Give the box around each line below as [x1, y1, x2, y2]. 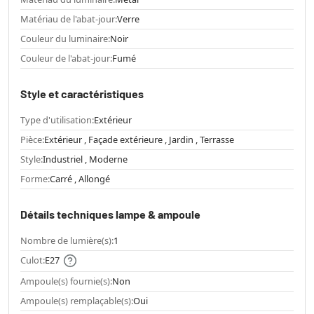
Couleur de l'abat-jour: [20, 52, 112, 65]
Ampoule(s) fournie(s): [20, 274, 112, 287]
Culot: [20, 254, 45, 267]
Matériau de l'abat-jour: [20, 13, 117, 26]
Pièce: [20, 133, 44, 146]
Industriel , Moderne [43, 153, 128, 166]
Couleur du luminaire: [20, 32, 110, 46]
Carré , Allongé [50, 172, 110, 186]
